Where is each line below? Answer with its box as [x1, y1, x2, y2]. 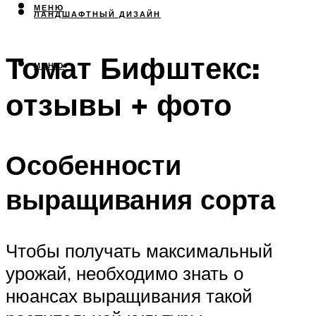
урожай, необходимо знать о [6, 261, 243, 284]
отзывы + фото [6, 86, 232, 123]
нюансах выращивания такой [6, 284, 253, 307]
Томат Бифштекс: [6, 49, 260, 87]
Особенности [6, 147, 181, 182]
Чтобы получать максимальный [6, 238, 273, 262]
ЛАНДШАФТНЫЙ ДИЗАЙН [34, 9, 161, 20]
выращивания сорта [6, 181, 275, 217]
